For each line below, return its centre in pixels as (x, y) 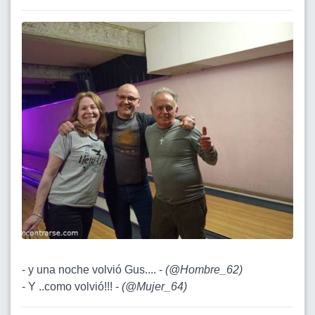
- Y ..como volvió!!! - (72, 286)
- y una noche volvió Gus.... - (94, 269)
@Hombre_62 (204, 269)
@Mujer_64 (154, 286)
